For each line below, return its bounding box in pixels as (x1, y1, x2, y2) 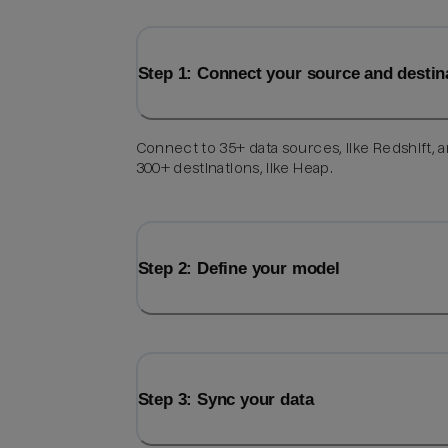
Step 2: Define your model (137, 258, 340, 279)
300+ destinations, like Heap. (135, 160, 334, 177)
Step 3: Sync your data (137, 389, 314, 410)
